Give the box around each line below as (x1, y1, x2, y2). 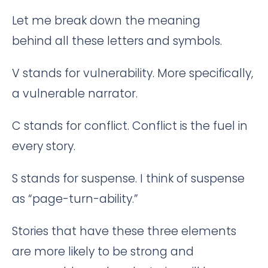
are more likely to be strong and (12, 243, 194, 260)
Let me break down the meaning (12, 12, 200, 29)
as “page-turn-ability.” (12, 190, 138, 207)
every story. (12, 138, 75, 154)
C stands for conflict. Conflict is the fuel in (12, 117, 248, 134)
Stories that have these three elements (12, 223, 236, 239)
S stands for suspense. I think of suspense (12, 170, 245, 187)
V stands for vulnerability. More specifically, (12, 65, 253, 81)
